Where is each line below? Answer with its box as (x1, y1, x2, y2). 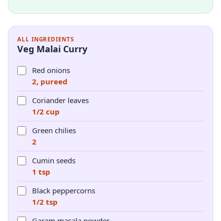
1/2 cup (32, 107, 60, 116)
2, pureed (32, 76, 68, 86)
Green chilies (32, 125, 76, 135)
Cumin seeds (32, 155, 75, 165)
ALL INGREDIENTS (17, 36, 74, 43)
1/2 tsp (32, 197, 58, 207)
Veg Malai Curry (17, 43, 87, 55)
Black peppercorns (32, 185, 95, 195)
